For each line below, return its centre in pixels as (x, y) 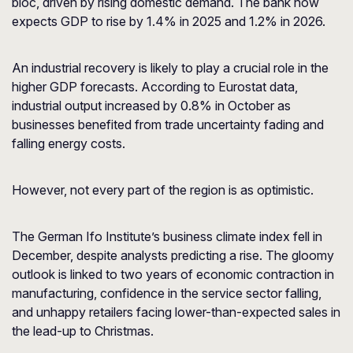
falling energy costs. (69, 143)
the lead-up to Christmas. (83, 331)
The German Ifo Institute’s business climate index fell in (167, 236)
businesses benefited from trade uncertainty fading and (168, 124)
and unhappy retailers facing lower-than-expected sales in (176, 312)
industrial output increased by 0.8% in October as (151, 106)
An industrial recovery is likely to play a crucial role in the (170, 68)
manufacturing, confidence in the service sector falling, (167, 293)
